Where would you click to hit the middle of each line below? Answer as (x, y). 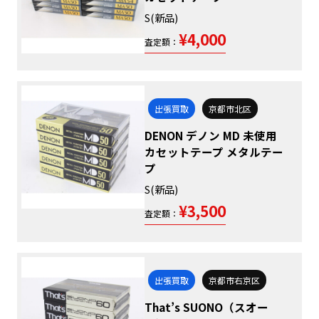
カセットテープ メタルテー (214, 152)
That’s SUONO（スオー (207, 307)
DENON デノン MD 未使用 (211, 136)
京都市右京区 (234, 281)
